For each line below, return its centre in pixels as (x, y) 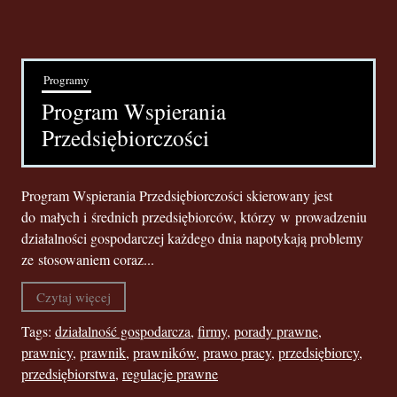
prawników (164, 352)
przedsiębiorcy (319, 352)
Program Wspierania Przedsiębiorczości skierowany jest (177, 195)
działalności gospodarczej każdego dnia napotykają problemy (192, 238)
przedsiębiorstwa (68, 374)
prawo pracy (237, 352)
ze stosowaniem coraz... (88, 259)
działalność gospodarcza (123, 331)
